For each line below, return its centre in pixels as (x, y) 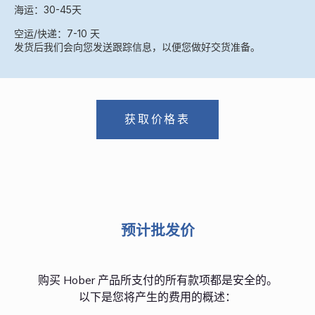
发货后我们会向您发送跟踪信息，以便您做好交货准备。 (137, 47)
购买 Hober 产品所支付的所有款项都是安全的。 (157, 280)
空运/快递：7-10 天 (57, 34)
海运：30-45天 (48, 10)
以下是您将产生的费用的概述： (157, 297)
